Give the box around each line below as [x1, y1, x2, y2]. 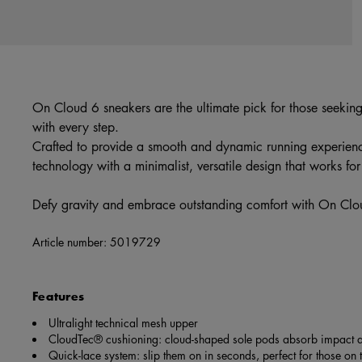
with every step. [32, 118, 119, 137]
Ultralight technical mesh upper [48, 314, 198, 331]
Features [32, 288, 85, 305]
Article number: [32, 234, 110, 250]
